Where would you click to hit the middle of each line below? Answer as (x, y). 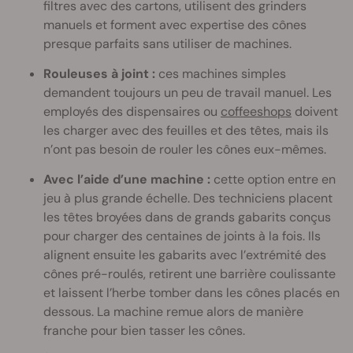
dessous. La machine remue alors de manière (173, 312)
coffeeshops (256, 112)
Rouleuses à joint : (99, 74)
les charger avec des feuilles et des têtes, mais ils (186, 131)
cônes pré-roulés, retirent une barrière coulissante (190, 274)
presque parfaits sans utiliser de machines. (167, 44)
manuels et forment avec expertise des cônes (175, 25)
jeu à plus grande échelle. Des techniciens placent (188, 199)
